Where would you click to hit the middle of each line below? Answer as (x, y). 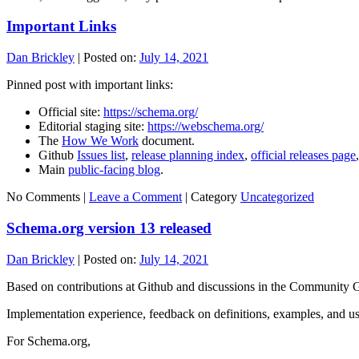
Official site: (71, 112)
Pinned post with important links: (90, 85)
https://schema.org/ (151, 112)
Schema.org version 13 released (109, 228)
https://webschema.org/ (206, 127)
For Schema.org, (48, 341)
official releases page (303, 155)
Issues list (101, 155)
